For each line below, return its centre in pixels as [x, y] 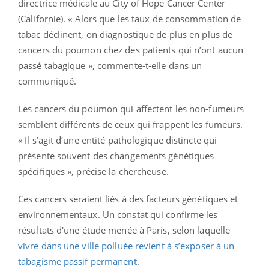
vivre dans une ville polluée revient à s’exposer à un [126, 246]
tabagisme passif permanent [77, 261]
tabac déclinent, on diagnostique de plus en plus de [125, 35]
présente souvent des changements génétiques [116, 156]
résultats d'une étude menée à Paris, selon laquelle [124, 230]
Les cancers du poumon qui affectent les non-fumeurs [131, 109]
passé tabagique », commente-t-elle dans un [110, 66]
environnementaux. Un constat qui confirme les [118, 215]
